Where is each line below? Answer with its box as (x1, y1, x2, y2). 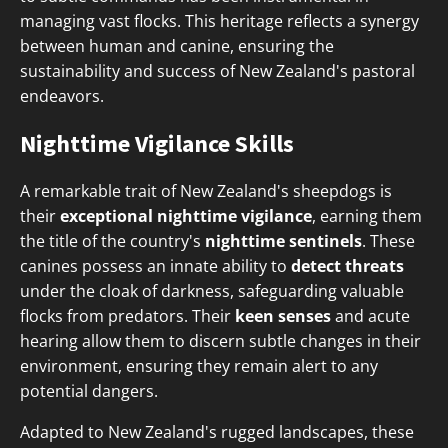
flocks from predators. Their (20, 305, 235, 328)
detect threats (291, 255, 404, 278)
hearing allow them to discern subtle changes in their (20, 330, 421, 353)
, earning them (312, 205, 422, 228)
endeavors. (20, 85, 104, 108)
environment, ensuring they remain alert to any (20, 355, 378, 378)
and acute (331, 305, 410, 328)
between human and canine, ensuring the (20, 35, 334, 58)
